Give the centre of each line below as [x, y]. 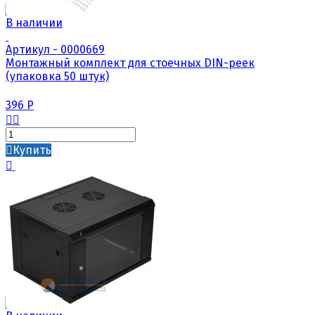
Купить [32, 150]
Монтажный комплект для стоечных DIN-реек [130, 63]
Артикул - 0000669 [55, 49]
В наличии [34, 22]
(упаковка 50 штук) [57, 76]
